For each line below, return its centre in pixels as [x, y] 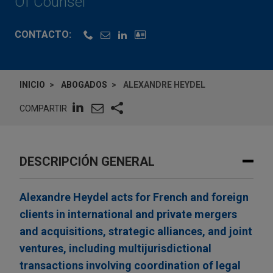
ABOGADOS [84, 85]
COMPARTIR [43, 108]
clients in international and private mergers [128, 214]
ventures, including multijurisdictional [115, 249]
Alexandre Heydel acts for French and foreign [134, 197]
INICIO [32, 85]
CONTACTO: [43, 35]
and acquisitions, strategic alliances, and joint [136, 232]
